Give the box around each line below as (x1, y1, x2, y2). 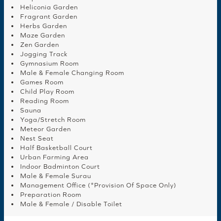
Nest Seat (20, 135, 54, 143)
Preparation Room (20, 191, 81, 199)
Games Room (20, 78, 64, 86)
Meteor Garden (20, 125, 71, 133)
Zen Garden (20, 41, 59, 49)
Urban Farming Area (20, 153, 89, 161)
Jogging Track (20, 50, 68, 58)
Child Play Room (20, 88, 74, 96)
